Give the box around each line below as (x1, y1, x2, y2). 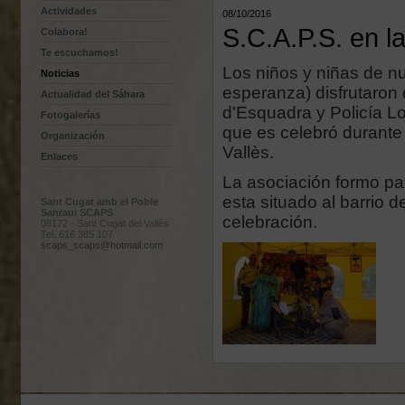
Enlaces (41, 151, 78, 162)
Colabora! (41, 26, 88, 37)
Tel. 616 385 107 (41, 229, 113, 240)
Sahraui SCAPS (41, 207, 113, 218)
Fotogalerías (41, 109, 100, 120)
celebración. (222, 212, 317, 231)
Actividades (41, 5, 97, 16)
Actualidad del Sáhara (41, 89, 145, 99)
